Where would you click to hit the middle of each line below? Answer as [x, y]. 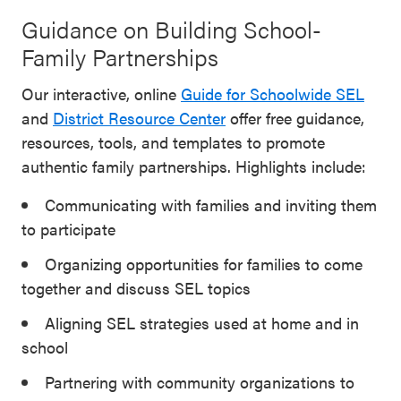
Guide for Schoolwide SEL [273, 93]
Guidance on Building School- [171, 29]
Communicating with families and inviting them [211, 204]
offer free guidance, [295, 117]
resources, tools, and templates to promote [173, 141]
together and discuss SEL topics [136, 287]
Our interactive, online [101, 93]
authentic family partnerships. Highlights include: [194, 166]
